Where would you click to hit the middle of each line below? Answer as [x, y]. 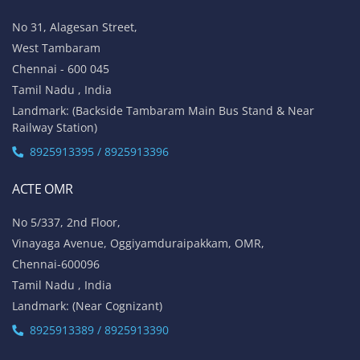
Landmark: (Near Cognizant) [87, 305]
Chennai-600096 [56, 264]
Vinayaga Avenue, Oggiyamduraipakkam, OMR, [138, 243]
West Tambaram [56, 47]
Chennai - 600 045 [61, 68]
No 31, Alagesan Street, [75, 27]
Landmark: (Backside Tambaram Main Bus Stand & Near [163, 110]
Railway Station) [55, 127]
